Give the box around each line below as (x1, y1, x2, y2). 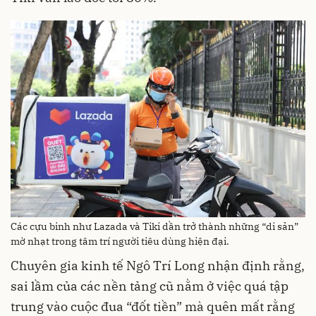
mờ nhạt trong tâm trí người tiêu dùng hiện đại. (11, 235, 229, 248)
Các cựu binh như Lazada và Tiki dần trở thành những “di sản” (11, 220, 298, 233)
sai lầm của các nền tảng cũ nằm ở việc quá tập (11, 278, 288, 295)
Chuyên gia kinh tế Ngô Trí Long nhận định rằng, (11, 257, 305, 274)
